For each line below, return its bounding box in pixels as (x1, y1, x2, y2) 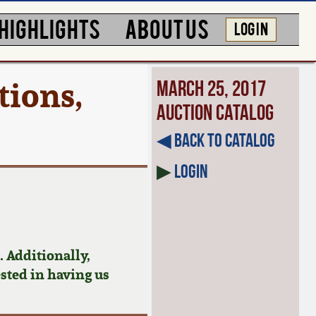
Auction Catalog (157, 100, 274, 125)
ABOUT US (125, 13, 209, 42)
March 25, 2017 (157, 76, 267, 101)
